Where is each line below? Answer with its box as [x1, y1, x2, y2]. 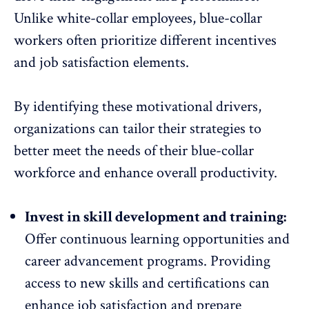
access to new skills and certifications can [25, 273, 270, 294]
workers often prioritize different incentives [14, 30, 277, 51]
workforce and [14, 163, 104, 183]
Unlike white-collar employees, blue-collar [14, 8, 262, 29]
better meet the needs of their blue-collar [14, 141, 254, 161]
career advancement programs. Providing [25, 251, 270, 272]
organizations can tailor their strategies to [14, 119, 261, 139]
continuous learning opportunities [60, 229, 264, 250]
